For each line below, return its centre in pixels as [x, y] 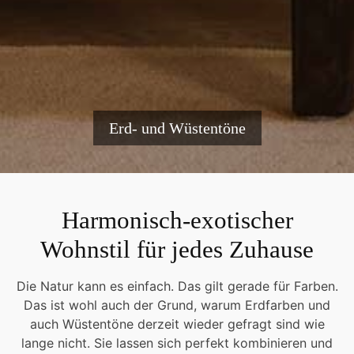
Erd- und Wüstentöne [177, 128]
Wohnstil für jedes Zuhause [177, 250]
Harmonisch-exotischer [177, 220]
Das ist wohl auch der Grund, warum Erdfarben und [177, 305]
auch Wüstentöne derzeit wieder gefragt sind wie [177, 324]
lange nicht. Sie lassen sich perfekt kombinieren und [177, 343]
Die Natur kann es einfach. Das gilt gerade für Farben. [177, 286]
